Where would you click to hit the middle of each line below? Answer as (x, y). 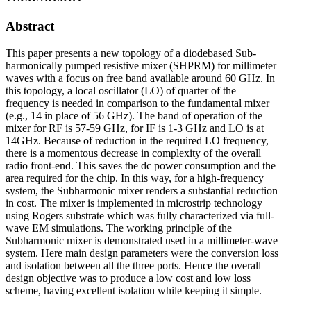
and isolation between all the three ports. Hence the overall (133, 265)
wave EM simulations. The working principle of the (119, 228)
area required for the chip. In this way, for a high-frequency (135, 178)
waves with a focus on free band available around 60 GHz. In (140, 78)
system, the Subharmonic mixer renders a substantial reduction (142, 190)
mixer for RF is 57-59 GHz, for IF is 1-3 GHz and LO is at (135, 128)
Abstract (30, 26)
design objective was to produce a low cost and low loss (128, 278)
